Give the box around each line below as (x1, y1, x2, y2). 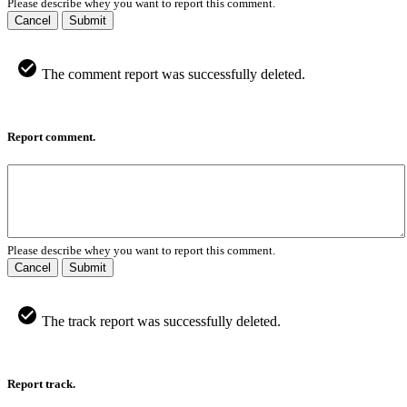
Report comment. (7, 130, 95, 144)
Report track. (7, 377, 75, 392)
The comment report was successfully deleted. (38, 65, 305, 82)
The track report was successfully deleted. (38, 313, 281, 330)
